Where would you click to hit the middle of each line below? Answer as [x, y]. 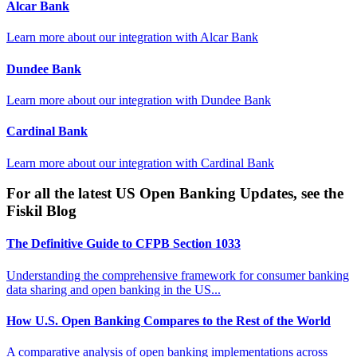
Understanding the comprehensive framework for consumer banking [178, 275]
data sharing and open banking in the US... [114, 289]
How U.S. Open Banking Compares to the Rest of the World [169, 321]
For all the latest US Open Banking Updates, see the [175, 194]
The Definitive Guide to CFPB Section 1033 [124, 244]
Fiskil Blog [41, 211]
